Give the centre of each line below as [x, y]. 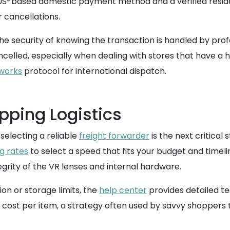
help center [123, 190]
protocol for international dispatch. [94, 71]
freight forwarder [114, 136]
